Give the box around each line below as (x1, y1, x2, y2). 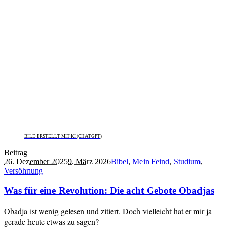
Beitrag (4, 148, 27, 157)
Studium (174, 157, 201, 166)
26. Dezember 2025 (4, 157, 68, 166)
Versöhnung (4, 166, 43, 175)
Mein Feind (132, 157, 169, 166)
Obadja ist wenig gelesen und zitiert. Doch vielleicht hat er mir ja (4, 206, 212, 217)
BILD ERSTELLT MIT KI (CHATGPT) (24, 133, 102, 139)
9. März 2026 (68, 157, 111, 166)
